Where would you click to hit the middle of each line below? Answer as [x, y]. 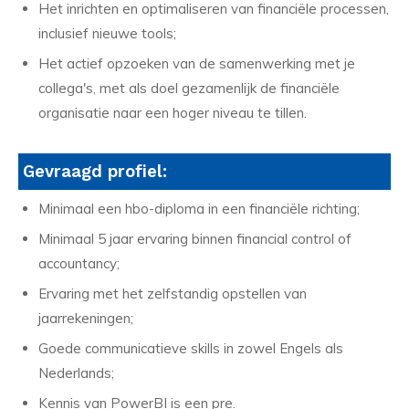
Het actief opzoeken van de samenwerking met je [197, 64]
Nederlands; [76, 373]
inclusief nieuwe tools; [107, 34]
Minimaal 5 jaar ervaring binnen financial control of [195, 239]
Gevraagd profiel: [95, 172]
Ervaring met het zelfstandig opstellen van [173, 294]
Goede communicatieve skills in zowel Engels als [191, 349]
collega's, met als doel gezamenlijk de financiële [189, 89]
